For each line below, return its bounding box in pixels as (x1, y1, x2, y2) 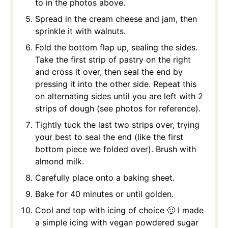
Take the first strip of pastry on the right (35, 54, 191, 65)
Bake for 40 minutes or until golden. (35, 189, 174, 199)
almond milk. (35, 156, 84, 167)
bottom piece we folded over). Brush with (35, 144, 196, 155)
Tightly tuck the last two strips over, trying (35, 120, 199, 130)
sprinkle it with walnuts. (35, 26, 126, 37)
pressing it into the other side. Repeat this (35, 79, 196, 90)
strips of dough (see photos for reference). (35, 103, 201, 114)
